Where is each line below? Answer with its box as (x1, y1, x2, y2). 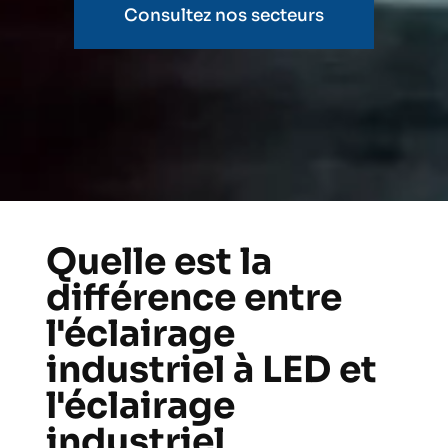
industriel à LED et (45, 347, 377, 393)
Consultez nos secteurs (124, 4, 324, 26)
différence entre (45, 275, 342, 321)
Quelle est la (45, 239, 272, 285)
